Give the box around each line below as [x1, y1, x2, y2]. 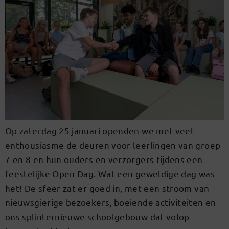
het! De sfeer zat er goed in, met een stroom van [5, 182, 210, 193]
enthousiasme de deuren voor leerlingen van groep [5, 139, 221, 150]
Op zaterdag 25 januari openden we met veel [5, 125, 194, 136]
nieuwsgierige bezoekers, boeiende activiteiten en [5, 196, 216, 208]
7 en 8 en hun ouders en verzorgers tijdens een [5, 153, 203, 165]
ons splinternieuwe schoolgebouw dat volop [5, 211, 190, 222]
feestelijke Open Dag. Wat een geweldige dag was [5, 168, 215, 179]
